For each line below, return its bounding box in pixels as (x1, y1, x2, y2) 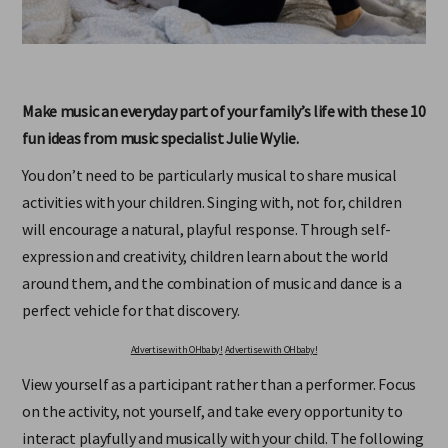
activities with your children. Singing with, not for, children (22, 191, 402, 212)
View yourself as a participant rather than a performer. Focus (22, 388, 416, 409)
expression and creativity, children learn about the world (22, 245, 389, 266)
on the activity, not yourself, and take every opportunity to (22, 415, 403, 436)
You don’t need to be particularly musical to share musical (22, 164, 397, 185)
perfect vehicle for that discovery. (22, 299, 240, 320)
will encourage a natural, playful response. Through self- (22, 218, 392, 239)
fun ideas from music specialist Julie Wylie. (22, 127, 299, 148)
